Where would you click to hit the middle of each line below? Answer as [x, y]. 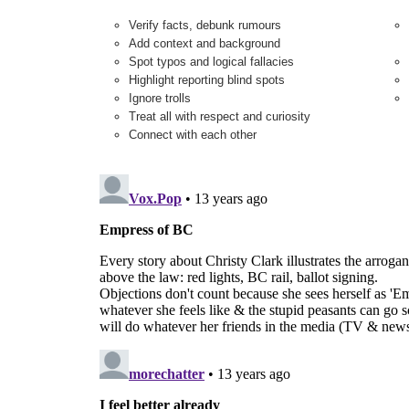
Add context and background [204, 43]
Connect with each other [193, 134]
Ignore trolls [160, 98]
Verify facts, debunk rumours [205, 25]
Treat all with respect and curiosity [220, 116]
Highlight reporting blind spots [207, 79]
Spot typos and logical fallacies [211, 61]
